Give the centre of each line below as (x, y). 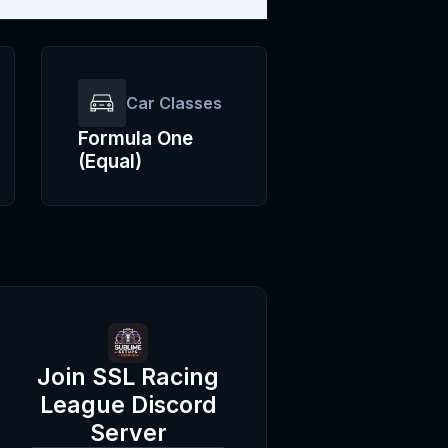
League (82, 405)
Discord (173, 405)
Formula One (136, 138)
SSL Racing (156, 377)
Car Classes (174, 103)
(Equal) (110, 161)
